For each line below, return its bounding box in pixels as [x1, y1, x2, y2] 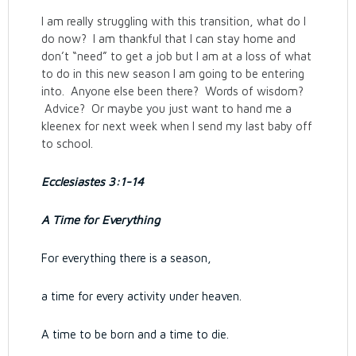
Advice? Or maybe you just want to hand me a [41, 102, 292, 115]
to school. [41, 137, 94, 150]
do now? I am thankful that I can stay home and [41, 32, 296, 45]
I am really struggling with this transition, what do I [41, 14, 307, 28]
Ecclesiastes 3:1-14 [41, 175, 145, 188]
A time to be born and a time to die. [41, 327, 230, 341]
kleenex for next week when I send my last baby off [41, 119, 313, 133]
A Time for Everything [41, 213, 161, 226]
